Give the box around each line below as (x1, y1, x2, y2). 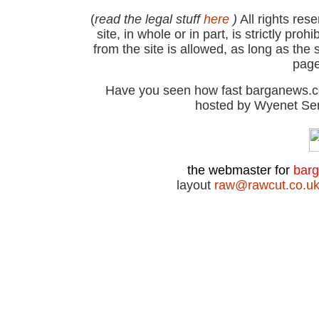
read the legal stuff (95, 12, 204, 26)
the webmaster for (187, 163, 293, 177)
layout (177, 178, 214, 192)
